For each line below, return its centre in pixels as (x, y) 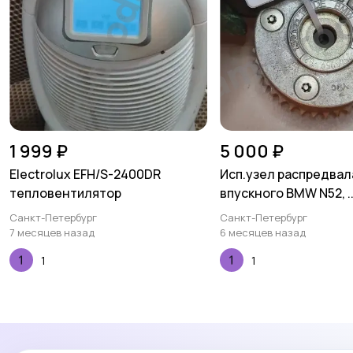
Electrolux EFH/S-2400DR (85, 174)
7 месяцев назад (52, 232)
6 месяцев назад (263, 232)
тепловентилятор (65, 193)
